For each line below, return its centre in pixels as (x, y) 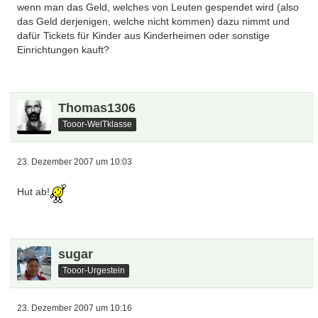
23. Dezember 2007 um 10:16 (75, 308)
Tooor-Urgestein (94, 270)
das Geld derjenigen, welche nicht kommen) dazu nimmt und (154, 21)
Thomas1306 (97, 108)
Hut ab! (34, 192)
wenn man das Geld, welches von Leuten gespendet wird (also (158, 7)
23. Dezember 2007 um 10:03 (75, 162)
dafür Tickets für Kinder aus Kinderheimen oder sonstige (144, 35)
